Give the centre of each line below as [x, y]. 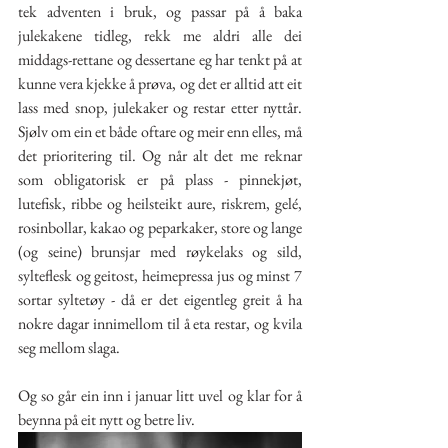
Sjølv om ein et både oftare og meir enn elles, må [160, 131]
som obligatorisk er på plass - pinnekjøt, [160, 179]
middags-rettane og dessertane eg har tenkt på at [160, 59]
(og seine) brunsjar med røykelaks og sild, [160, 251]
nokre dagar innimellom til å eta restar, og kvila [160, 323]
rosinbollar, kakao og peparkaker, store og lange [160, 227]
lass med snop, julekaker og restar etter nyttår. [160, 107]
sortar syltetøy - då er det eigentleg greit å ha [160, 299]
